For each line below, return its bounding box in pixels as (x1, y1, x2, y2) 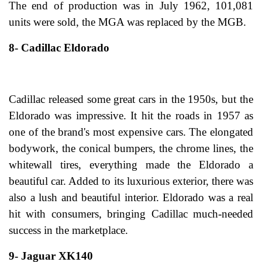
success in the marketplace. (9, 224, 128, 237)
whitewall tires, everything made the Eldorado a (9, 158, 253, 171)
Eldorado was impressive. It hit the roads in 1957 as (9, 109, 253, 122)
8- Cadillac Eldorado (9, 42, 109, 54)
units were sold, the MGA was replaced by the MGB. (9, 16, 246, 29)
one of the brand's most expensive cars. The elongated (9, 126, 253, 139)
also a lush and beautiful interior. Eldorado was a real (9, 191, 253, 204)
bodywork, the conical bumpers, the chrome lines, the (9, 142, 253, 155)
